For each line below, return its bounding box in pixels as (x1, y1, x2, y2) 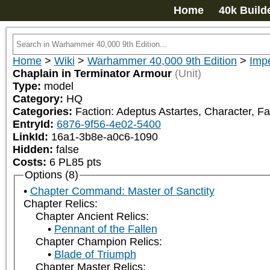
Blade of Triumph (54, 248, 136, 261)
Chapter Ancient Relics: (35, 210, 149, 223)
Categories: (13, 105, 75, 118)
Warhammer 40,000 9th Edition (87, 55, 237, 67)
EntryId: (13, 118, 57, 130)
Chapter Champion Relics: (35, 236, 162, 248)
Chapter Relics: (23, 198, 98, 210)
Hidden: (13, 143, 56, 155)
